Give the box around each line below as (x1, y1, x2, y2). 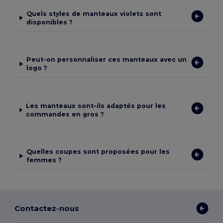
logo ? (26, 64, 48, 72)
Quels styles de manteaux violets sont (26, 9, 162, 17)
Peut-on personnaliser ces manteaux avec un (26, 56, 187, 64)
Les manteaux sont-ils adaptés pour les (25, 102, 166, 110)
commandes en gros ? (25, 110, 104, 118)
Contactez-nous (14, 203, 80, 213)
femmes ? (26, 156, 62, 164)
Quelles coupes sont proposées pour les (26, 148, 170, 156)
